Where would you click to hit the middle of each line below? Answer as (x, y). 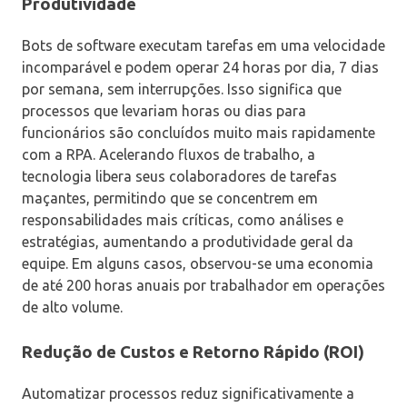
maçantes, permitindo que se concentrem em (170, 198)
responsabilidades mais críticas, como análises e (183, 219)
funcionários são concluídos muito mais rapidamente (199, 132)
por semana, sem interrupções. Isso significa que (182, 89)
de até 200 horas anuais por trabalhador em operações (203, 285)
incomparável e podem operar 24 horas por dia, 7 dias (200, 67)
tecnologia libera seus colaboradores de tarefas (179, 176)
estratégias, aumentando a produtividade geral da (188, 241)
